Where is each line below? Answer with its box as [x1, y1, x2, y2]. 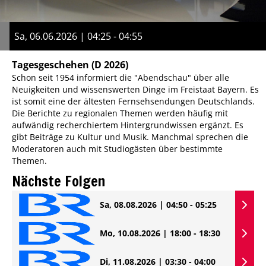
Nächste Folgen [12, 170, 105, 191]
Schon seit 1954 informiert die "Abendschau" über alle [12, 71, 229, 83]
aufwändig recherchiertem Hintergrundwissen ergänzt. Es [12, 119, 243, 131]
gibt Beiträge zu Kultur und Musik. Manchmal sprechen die [12, 131, 248, 142]
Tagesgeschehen [12, 58, 89, 71]
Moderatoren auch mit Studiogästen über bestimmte [12, 142, 223, 154]
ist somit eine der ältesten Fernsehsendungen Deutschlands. [12, 95, 255, 107]
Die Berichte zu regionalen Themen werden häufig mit [12, 107, 228, 119]
